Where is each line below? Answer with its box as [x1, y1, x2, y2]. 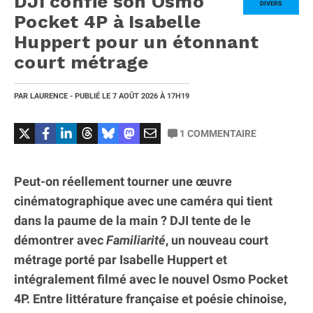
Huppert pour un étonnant [14, 31, 259, 52]
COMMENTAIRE [185, 127, 256, 139]
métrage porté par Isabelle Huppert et [14, 252, 227, 267]
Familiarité [106, 232, 166, 247]
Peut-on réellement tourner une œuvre [14, 173, 232, 189]
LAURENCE [30, 91, 68, 101]
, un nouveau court [166, 232, 268, 247]
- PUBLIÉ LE [68, 91, 112, 101]
